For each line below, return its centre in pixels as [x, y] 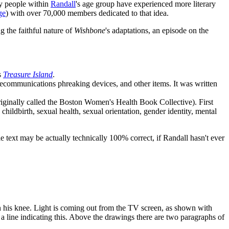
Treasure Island [28, 74]
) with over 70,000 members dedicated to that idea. [87, 13]
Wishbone [90, 30]
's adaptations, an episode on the [157, 30]
